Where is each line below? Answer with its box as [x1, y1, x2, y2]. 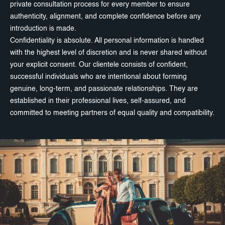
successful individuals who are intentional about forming [10, 73, 187, 80]
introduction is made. [10, 25, 76, 32]
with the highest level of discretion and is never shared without [10, 49, 207, 56]
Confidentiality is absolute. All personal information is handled [10, 37, 204, 44]
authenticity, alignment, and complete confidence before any [10, 13, 201, 20]
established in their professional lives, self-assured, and [10, 97, 186, 104]
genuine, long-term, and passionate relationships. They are [10, 85, 198, 92]
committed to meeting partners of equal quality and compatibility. [10, 109, 214, 117]
